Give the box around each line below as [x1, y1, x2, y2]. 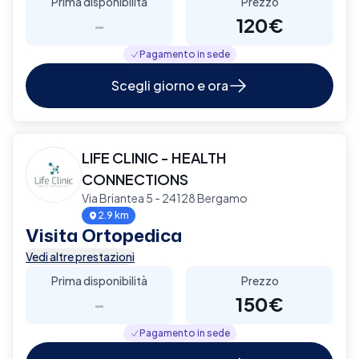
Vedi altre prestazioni [26, 248, 135, 264]
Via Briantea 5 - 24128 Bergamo [82, 190, 248, 205]
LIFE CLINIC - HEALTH [82, 147, 227, 167]
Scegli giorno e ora [111, 76, 228, 94]
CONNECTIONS [82, 169, 188, 188]
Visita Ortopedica [26, 222, 182, 248]
